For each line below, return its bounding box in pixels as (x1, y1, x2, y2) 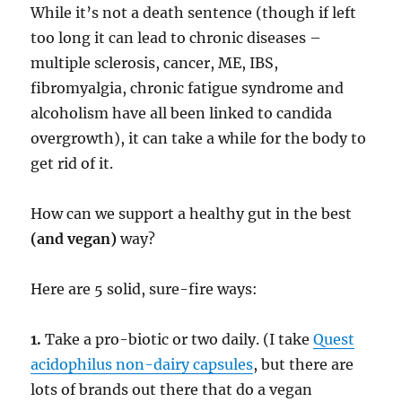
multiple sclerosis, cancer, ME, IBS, (31, 54, 279, 73)
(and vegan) (31, 230, 118, 249)
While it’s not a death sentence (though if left (31, 4, 357, 22)
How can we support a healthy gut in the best (31, 205, 353, 223)
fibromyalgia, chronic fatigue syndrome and (31, 79, 345, 98)
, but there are (253, 355, 354, 374)
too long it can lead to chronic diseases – (31, 29, 322, 48)
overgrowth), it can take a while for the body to (31, 129, 367, 148)
